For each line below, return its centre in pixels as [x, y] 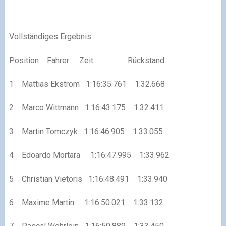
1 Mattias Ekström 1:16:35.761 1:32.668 [87, 84]
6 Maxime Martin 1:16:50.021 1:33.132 [86, 202]
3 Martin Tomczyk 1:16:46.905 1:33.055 [86, 131]
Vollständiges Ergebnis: [51, 36]
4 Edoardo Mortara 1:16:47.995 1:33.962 [89, 155]
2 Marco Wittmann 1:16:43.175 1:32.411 [86, 107]
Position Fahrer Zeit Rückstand [87, 60]
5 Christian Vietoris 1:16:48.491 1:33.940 [88, 179]
